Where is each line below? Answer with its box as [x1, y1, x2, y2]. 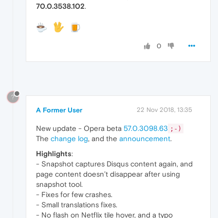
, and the [88, 134, 119, 143]
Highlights [36, 149, 72, 158]
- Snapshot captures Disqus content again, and [36, 160, 193, 168]
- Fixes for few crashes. [36, 190, 112, 199]
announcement [119, 134, 170, 143]
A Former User [36, 106, 82, 114]
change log [51, 134, 88, 143]
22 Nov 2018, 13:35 [137, 106, 192, 114]
